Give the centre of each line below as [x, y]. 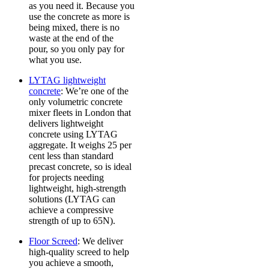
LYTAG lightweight [67, 80]
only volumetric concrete [76, 102]
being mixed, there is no [74, 28]
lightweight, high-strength [77, 189]
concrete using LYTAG [73, 134]
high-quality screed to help [79, 252]
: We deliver [100, 241]
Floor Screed [53, 241]
